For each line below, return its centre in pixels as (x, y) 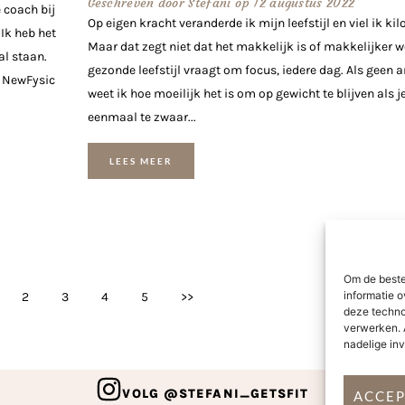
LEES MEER (141, 160)
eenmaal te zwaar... (141, 118)
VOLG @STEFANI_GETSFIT (216, 393)
